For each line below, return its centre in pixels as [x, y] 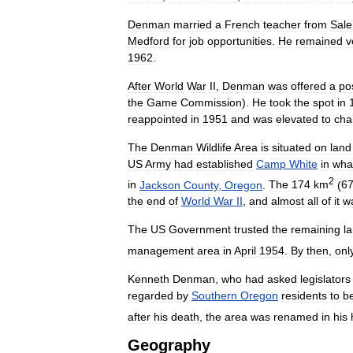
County [201, 185]
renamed [296, 316]
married [193, 24]
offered [308, 85]
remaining [316, 230]
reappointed [158, 119]
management [161, 250]
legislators [325, 279]
